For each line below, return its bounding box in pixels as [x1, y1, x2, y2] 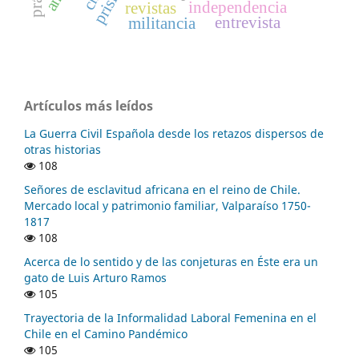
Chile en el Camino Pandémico [24, 326, 188, 341]
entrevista [215, 14, 282, 32]
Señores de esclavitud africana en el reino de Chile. [24, 182, 301, 198]
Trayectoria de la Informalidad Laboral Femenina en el [24, 310, 317, 325]
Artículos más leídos [24, 97, 153, 115]
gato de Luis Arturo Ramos [24, 270, 167, 286]
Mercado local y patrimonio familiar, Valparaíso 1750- [24, 198, 311, 214]
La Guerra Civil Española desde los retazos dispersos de [24, 126, 324, 142]
